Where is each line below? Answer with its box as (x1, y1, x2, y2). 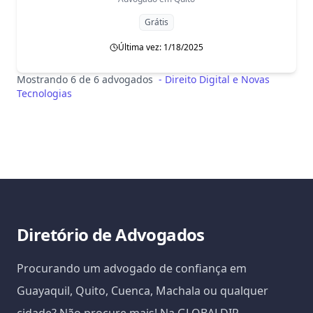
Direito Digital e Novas (165, 73, 270, 86)
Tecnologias (17, 87, 72, 100)
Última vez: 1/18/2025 (118, 41, 203, 53)
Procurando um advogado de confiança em (17, 261, 247, 276)
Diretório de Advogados (17, 223, 205, 246)
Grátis (145, 16, 168, 28)
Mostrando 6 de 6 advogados (17, 73, 153, 86)
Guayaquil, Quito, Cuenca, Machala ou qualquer (17, 283, 268, 298)
